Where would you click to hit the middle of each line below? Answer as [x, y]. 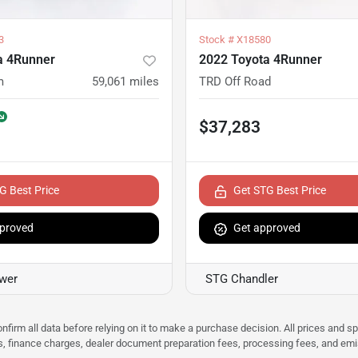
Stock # [218, 40]
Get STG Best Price [280, 191]
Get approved [267, 228]
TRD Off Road [235, 82]
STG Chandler [242, 279]
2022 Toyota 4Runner [261, 60]
